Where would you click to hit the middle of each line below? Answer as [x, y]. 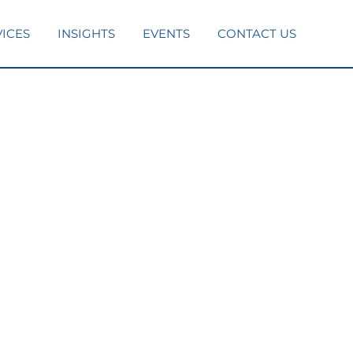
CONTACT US [257, 33]
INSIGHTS [86, 33]
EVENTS [166, 33]
